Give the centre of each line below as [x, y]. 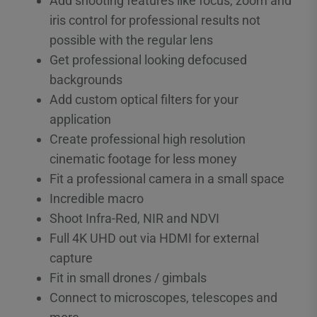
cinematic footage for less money [143, 158]
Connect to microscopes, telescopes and [163, 297]
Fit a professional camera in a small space [167, 178]
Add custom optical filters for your [144, 99]
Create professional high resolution [148, 139]
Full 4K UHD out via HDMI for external [154, 238]
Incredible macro [97, 198]
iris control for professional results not [155, 20]
